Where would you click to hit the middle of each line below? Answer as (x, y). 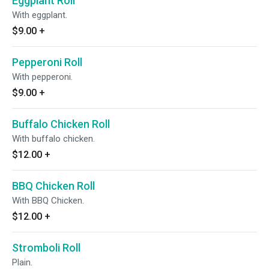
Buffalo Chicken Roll (61, 124)
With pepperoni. (42, 77)
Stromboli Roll (46, 248)
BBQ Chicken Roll (53, 186)
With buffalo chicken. (53, 139)
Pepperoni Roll (47, 62)
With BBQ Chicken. (48, 201)
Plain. (22, 262)
